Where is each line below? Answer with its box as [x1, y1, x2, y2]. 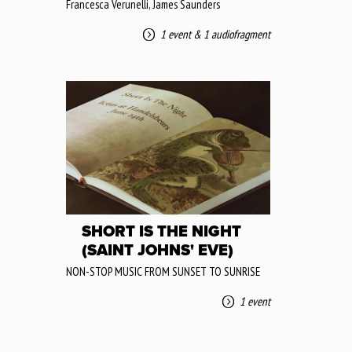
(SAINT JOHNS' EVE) [82, 240, 233, 260]
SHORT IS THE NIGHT [82, 222, 241, 241]
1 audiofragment [203, 26, 270, 42]
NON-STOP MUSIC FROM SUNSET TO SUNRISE [66, 263, 260, 279]
